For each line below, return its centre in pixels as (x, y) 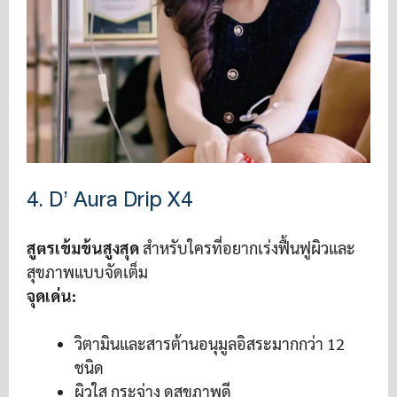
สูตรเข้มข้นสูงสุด (83, 248)
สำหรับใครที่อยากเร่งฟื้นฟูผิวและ (247, 248)
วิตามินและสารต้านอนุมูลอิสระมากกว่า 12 (210, 344)
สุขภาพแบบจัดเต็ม (87, 272)
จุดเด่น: (51, 296)
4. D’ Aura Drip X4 (109, 200)
